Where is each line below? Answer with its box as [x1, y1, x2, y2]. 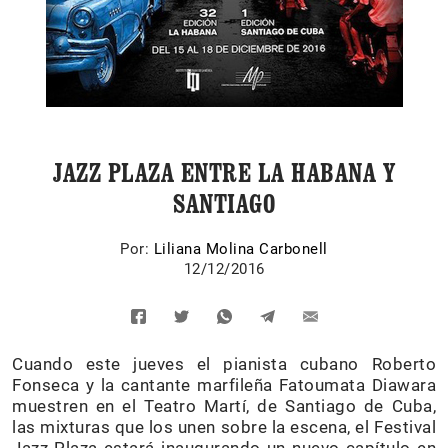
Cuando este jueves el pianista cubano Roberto [12, 354, 436, 374]
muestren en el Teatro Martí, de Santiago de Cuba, [12, 396, 436, 416]
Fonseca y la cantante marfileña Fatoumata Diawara [12, 375, 436, 395]
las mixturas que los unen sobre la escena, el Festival [12, 417, 436, 437]
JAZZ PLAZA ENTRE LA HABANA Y [53, 157, 395, 188]
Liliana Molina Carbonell [153, 240, 328, 258]
